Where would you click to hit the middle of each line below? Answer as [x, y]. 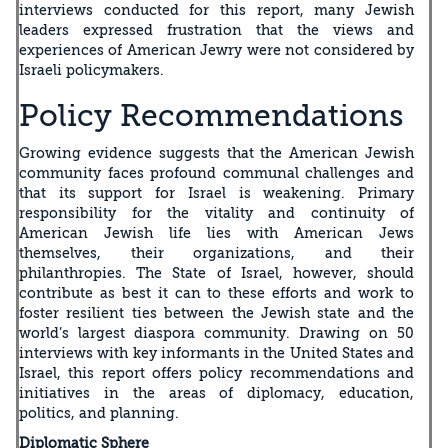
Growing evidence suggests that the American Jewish [216, 152]
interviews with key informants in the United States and [216, 352]
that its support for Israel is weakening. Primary [216, 192]
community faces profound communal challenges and [216, 172]
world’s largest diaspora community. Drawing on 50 [216, 332]
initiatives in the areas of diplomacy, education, [216, 392]
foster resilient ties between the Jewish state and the [216, 312]
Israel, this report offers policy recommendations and [216, 372]
